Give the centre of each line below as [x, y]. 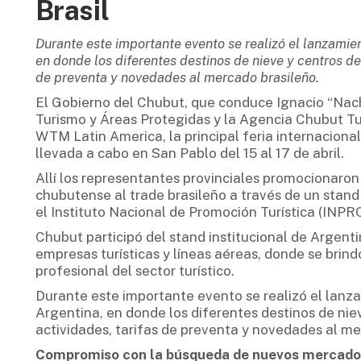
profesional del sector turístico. [135, 271]
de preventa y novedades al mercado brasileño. [177, 78]
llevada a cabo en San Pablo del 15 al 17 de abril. [189, 154]
